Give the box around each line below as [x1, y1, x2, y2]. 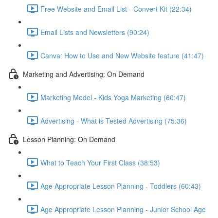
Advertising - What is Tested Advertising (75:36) [40, 115, 187, 126]
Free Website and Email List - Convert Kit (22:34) [40, 3, 192, 14]
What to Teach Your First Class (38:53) [40, 157, 160, 167]
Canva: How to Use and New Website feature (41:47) [40, 50, 204, 60]
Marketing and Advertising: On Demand [23, 69, 145, 79]
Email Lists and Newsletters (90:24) [40, 27, 149, 37]
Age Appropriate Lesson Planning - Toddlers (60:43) [40, 181, 201, 191]
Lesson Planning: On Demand [23, 134, 115, 144]
